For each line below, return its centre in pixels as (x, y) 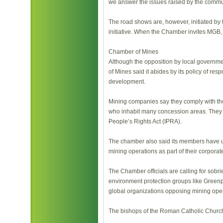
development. (127, 82)
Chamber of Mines (133, 52)
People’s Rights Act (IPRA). (145, 121)
